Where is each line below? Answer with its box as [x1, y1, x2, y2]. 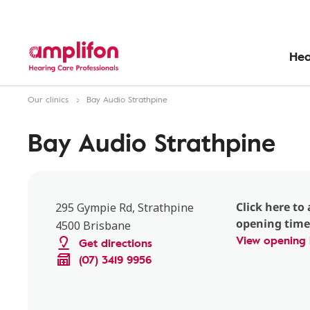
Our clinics [28, 93, 69, 105]
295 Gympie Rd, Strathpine [55, 200, 194, 215]
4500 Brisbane [55, 218, 131, 233]
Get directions [79, 235, 152, 251]
